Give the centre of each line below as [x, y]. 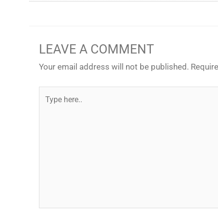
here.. [48, 108]
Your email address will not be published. [114, 67]
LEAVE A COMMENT [97, 49]
